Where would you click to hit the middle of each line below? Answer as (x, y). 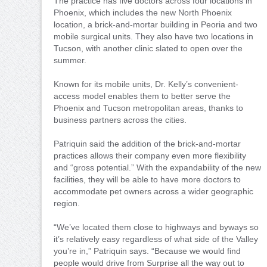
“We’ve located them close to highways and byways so (156, 227)
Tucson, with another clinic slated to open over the (148, 48)
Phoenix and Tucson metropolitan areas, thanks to (148, 108)
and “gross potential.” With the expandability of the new (157, 167)
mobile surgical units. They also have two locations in (153, 36)
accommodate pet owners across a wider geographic (153, 191)
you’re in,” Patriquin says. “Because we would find (147, 251)
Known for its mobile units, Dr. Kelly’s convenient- (146, 84)
